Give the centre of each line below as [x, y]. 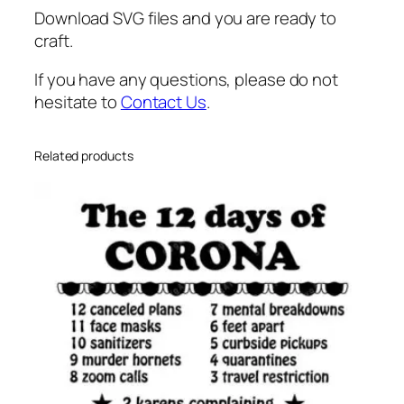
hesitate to [78, 102]
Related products [84, 156]
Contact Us [163, 102]
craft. [54, 40]
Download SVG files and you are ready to [186, 18]
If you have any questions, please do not [186, 80]
